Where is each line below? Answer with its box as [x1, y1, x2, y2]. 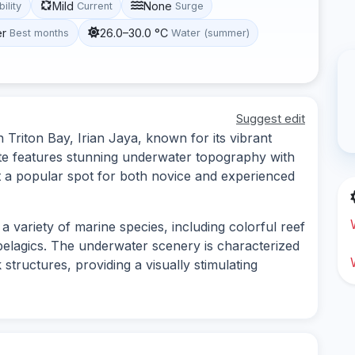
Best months [10, 26, 70, 39]
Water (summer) [170, 26, 250, 39]
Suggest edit [236, 110, 305, 126]
